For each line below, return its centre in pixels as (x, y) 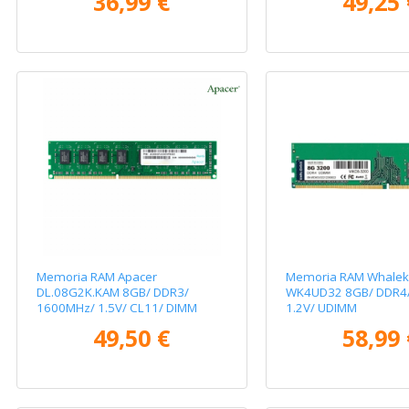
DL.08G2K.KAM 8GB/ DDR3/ (113, 292)
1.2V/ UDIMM (321, 307)
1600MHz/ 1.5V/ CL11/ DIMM (117, 307)
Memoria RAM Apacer (97, 276)
